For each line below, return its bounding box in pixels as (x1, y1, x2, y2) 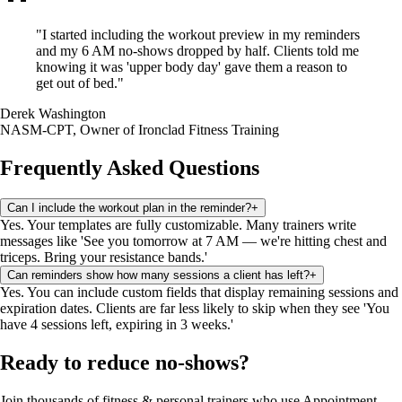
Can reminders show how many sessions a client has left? (7, 268, 310, 282)
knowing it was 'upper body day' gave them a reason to (36, 59, 347, 75)
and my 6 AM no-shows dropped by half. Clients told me (36, 43, 359, 59)
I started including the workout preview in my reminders (42, 27, 360, 43)
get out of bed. (36, 75, 118, 92)
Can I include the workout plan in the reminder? (7, 201, 251, 214)
